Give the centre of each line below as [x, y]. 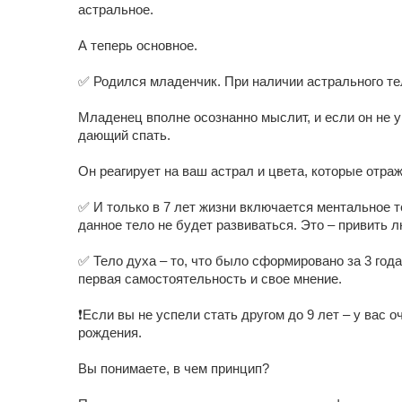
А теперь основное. [138, 45]
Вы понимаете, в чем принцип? [174, 368]
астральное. [116, 9]
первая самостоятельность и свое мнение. [210, 279]
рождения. [110, 332]
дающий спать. [124, 135]
